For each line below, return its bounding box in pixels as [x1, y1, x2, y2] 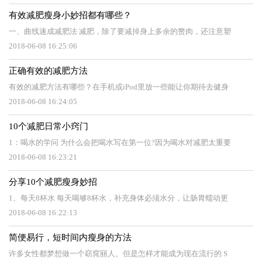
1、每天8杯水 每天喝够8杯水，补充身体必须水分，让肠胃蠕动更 [9, 194, 228, 202]
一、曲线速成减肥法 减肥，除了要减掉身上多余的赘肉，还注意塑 [9, 27, 231, 36]
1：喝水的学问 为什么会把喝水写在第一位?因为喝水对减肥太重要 [9, 138, 231, 147]
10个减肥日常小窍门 [9, 122, 88, 131]
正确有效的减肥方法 [9, 66, 88, 75]
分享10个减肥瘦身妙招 [9, 177, 97, 187]
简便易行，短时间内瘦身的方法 [9, 233, 132, 242]
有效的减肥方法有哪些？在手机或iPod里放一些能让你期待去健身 [9, 82, 229, 91]
